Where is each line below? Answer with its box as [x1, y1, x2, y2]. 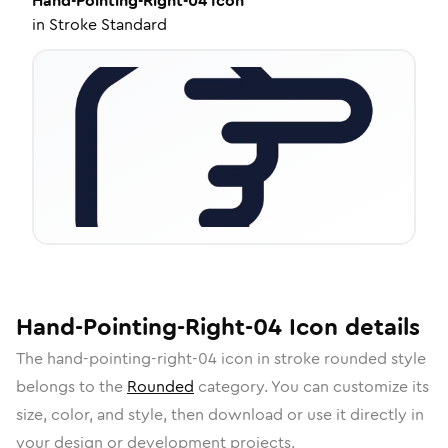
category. [194, 375, 271, 398]
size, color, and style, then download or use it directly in [16, 403, 424, 426]
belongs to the [16, 375, 127, 398]
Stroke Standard [49, 13, 167, 36]
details [338, 310, 420, 344]
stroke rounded [274, 347, 387, 370]
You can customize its [271, 375, 429, 398]
